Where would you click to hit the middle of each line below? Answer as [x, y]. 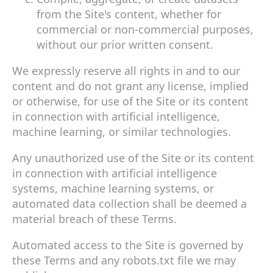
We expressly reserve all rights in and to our [126, 70]
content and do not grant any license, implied [130, 86]
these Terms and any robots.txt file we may [124, 260]
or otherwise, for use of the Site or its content [130, 101]
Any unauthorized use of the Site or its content [133, 158]
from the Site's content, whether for [129, 14]
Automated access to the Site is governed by [128, 245]
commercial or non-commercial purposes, [145, 29]
